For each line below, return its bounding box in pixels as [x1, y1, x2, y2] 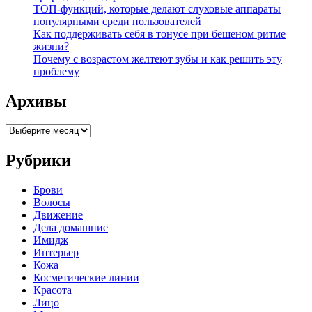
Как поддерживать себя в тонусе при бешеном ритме [33, 27, 286, 40]
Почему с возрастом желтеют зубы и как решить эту [33, 52, 282, 65]
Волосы [33, 196, 70, 209]
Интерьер [33, 247, 79, 259]
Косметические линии [33, 272, 139, 284]
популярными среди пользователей [33, 15, 201, 27]
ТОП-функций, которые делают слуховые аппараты [33, 2, 281, 15]
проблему [33, 65, 79, 77]
